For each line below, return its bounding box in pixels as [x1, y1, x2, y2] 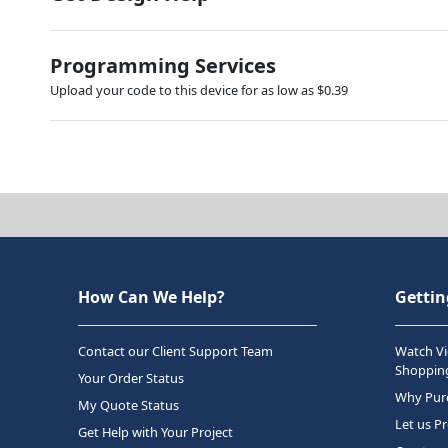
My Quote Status [78, 395, 179, 414]
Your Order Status [78, 368, 184, 387]
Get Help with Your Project [78, 422, 233, 441]
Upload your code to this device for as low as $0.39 [50, 80, 348, 99]
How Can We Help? [78, 285, 225, 308]
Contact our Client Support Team [78, 341, 273, 360]
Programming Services [50, 51, 276, 79]
